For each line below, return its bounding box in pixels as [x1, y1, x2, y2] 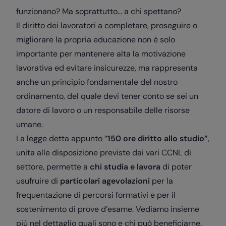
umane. [16, 119, 43, 130]
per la [150, 176, 173, 186]
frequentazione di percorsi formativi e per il [16, 190, 176, 200]
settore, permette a [16, 161, 90, 172]
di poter [160, 161, 192, 172]
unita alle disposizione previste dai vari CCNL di [16, 147, 191, 158]
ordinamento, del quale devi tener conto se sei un [16, 91, 198, 101]
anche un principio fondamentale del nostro [16, 77, 178, 87]
